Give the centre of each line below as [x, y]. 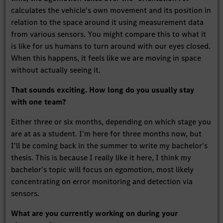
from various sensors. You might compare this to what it [109, 34]
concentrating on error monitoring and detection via [102, 182]
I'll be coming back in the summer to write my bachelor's [110, 146]
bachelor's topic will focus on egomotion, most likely [103, 170]
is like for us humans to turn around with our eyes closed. [111, 46]
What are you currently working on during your [95, 214]
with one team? [39, 102]
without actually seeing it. [56, 70]
